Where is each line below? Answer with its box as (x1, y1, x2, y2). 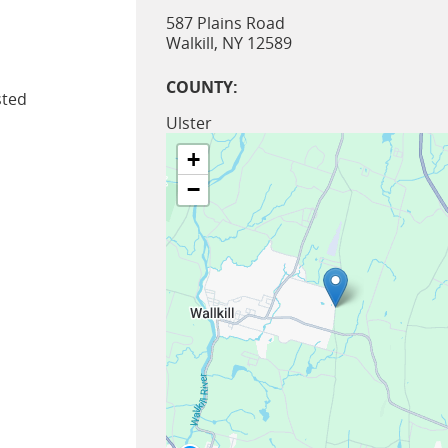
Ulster (166, 112, 213, 135)
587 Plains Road (166, 12, 286, 35)
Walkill (166, 32, 215, 55)
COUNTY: (166, 76, 239, 99)
